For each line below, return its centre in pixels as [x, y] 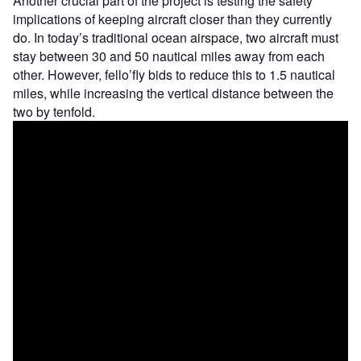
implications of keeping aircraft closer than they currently [172, 19]
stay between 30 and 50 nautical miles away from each [169, 56]
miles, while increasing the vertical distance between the [173, 93]
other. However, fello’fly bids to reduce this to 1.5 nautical [174, 75]
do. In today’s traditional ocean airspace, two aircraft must [176, 38]
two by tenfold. [56, 112]
